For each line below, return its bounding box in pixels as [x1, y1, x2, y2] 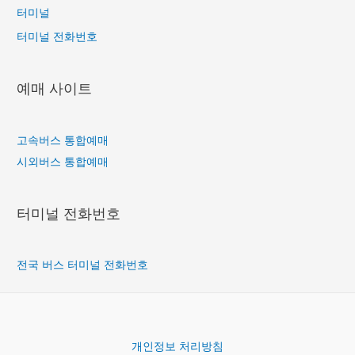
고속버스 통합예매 [17, 133, 109, 147]
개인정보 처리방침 [132, 339, 223, 353]
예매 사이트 [17, 79, 93, 97]
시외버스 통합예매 [17, 155, 109, 168]
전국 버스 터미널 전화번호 [17, 258, 149, 272]
